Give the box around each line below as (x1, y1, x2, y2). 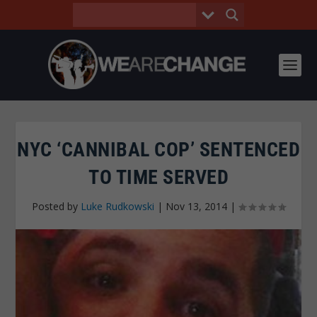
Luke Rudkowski (81, 200, 154, 213)
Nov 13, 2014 (166, 200, 227, 213)
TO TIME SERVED (88, 166, 229, 189)
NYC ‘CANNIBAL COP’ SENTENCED (17, 138, 300, 161)
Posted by (32, 200, 81, 213)
